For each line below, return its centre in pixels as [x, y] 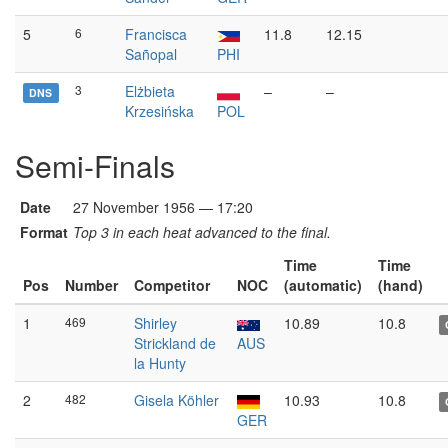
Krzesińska [159, 111]
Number [91, 285]
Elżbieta [150, 91]
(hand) [400, 285]
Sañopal [151, 54]
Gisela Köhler [176, 400]
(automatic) [323, 285]
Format [44, 232]
